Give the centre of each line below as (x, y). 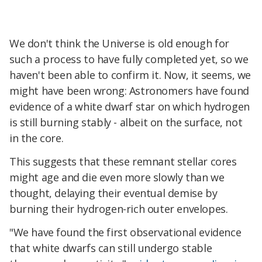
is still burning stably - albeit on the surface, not (126, 123)
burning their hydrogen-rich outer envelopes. (119, 209)
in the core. (37, 138)
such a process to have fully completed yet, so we (129, 59)
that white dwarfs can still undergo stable (111, 248)
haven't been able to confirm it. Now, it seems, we (130, 75)
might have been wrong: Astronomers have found (130, 91)
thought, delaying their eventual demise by (113, 193)
